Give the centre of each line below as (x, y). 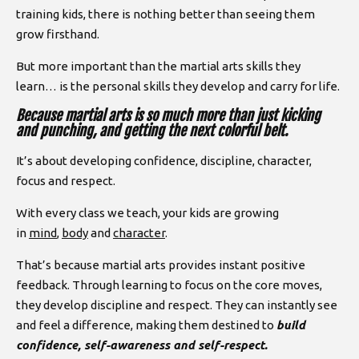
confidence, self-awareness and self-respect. (142, 345)
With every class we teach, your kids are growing (147, 212)
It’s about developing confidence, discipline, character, (164, 160)
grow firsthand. (58, 34)
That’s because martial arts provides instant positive (161, 264)
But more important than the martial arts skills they (158, 66)
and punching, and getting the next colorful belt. (152, 130)
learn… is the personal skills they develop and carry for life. (178, 86)
